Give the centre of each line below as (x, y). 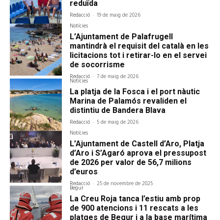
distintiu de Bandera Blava (118, 110)
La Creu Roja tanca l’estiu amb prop (135, 199)
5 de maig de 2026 (118, 122)
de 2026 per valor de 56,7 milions (131, 163)
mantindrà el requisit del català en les (139, 46)
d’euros (84, 172)
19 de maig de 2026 (119, 15)
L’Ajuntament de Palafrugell (122, 37)
